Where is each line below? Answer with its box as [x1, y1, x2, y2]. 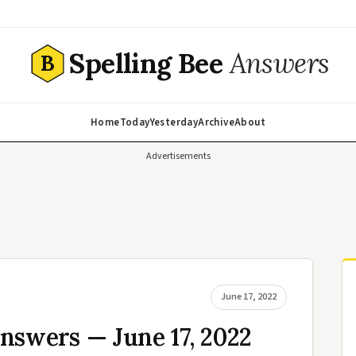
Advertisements [145, 149, 211, 163]
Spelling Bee [69, 46, 230, 80]
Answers [229, 46, 330, 80]
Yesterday [149, 115, 199, 130]
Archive [198, 115, 235, 130]
